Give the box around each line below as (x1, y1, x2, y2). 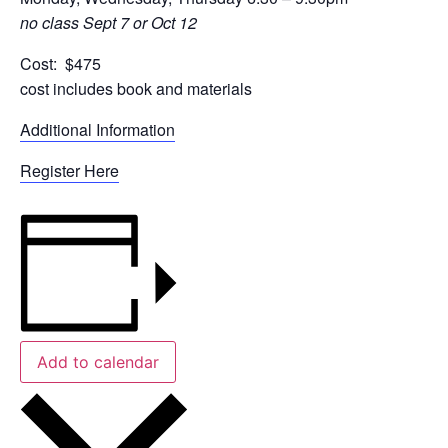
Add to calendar (37, 352, 159, 373)
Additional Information (20, 118, 175, 141)
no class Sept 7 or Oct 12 (20, 11, 197, 34)
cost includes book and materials (20, 77, 252, 100)
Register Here (20, 159, 119, 182)
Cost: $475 (20, 52, 101, 75)
